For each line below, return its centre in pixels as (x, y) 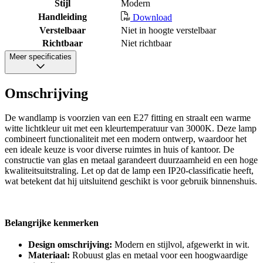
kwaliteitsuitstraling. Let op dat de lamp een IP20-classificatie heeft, (129, 171)
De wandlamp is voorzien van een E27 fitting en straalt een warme (128, 118)
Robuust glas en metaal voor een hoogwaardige (159, 255)
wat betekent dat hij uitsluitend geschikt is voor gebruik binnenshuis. (131, 181)
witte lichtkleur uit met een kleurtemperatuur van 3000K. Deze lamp (131, 129)
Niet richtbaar (146, 43)
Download (151, 17)
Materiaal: (49, 255)
